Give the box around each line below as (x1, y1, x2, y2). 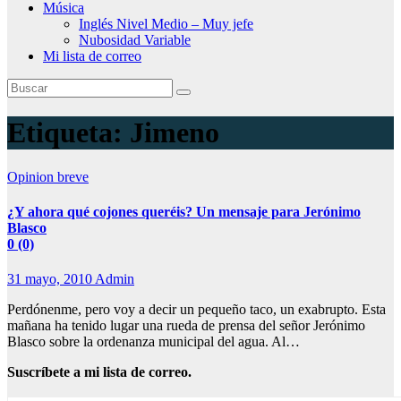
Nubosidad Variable (79, 32, 191, 47)
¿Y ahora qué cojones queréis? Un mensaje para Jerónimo (7, 204, 361, 220)
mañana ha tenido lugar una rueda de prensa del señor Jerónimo (7, 318, 365, 334)
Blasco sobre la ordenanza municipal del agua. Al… (7, 334, 300, 350)
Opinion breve (7, 168, 89, 184)
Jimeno (130, 116, 219, 149)
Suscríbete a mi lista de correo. (7, 364, 192, 380)
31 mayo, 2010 (7, 271, 95, 287)
